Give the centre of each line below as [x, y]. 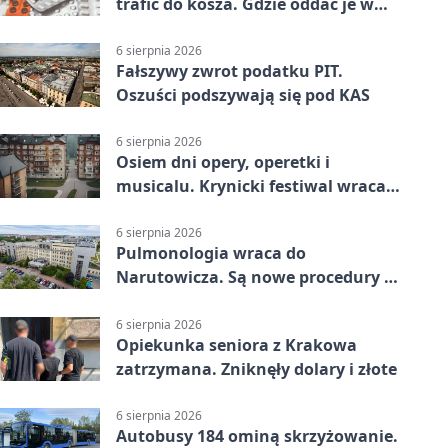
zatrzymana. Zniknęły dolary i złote [256, 368]
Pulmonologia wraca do [211, 253]
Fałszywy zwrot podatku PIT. [229, 70]
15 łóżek [148, 301]
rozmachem [163, 210]
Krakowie [154, 27]
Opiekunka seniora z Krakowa [236, 344]
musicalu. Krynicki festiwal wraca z [257, 186]
